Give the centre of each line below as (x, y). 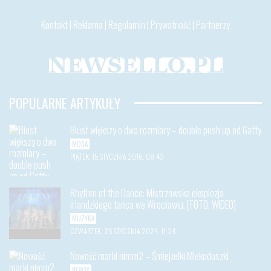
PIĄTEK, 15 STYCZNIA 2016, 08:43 (117, 156)
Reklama (88, 24)
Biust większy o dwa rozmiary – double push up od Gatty (166, 130)
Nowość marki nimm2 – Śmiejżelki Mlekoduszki (149, 256)
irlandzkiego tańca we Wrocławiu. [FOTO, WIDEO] (153, 204)
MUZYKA (83, 218)
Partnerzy (213, 24)
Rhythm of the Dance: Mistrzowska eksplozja (147, 193)
